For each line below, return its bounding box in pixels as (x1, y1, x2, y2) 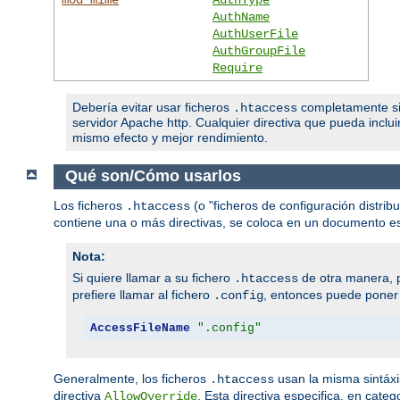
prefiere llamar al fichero (72, 287, 213, 303)
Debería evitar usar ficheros (72, 99, 233, 114)
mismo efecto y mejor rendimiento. (72, 129, 268, 145)
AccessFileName (89, 321, 190, 335)
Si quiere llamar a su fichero (72, 271, 234, 286)
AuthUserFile (212, 26, 299, 41)
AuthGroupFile (212, 43, 306, 58)
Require (212, 60, 263, 75)
